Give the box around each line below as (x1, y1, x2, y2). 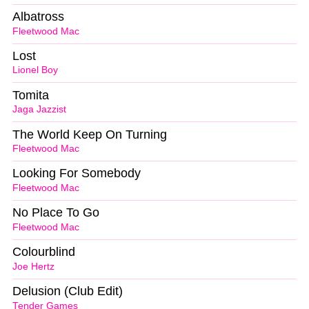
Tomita (12, 88, 49, 102)
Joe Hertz (12, 261, 54, 272)
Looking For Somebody (12, 166, 141, 181)
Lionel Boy (12, 65, 58, 76)
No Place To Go (12, 206, 99, 220)
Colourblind (12, 245, 75, 259)
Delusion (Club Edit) (12, 284, 123, 299)
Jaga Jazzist (12, 104, 66, 115)
